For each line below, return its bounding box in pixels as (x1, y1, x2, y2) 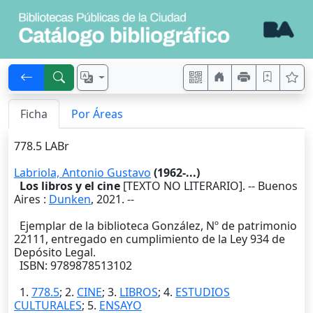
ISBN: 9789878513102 (14, 258, 132, 274)
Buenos (258, 178, 298, 194)
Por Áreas (71, 106, 123, 122)
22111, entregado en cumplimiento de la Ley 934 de (14, 231, 285, 247)
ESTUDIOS (175, 284, 230, 300)
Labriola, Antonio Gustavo (14, 165, 151, 181)
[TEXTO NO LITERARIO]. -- (120, 178, 258, 194)
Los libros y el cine (20, 178, 120, 194)
